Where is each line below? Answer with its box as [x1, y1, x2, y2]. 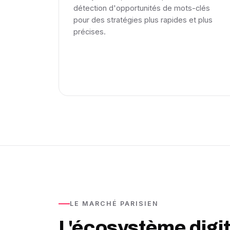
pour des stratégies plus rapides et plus [73, 15, 213, 24]
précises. [73, 27, 106, 36]
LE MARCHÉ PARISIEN [70, 200, 159, 207]
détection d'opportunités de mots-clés [73, 4, 210, 12]
